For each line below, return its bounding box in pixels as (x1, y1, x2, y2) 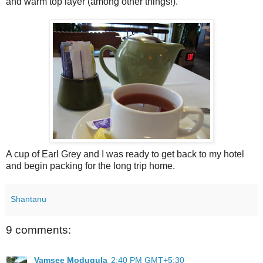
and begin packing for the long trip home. (6, 160, 175, 171)
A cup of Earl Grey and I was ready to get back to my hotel (6, 149, 244, 159)
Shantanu (11, 194, 46, 204)
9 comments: (6, 223, 71, 236)
